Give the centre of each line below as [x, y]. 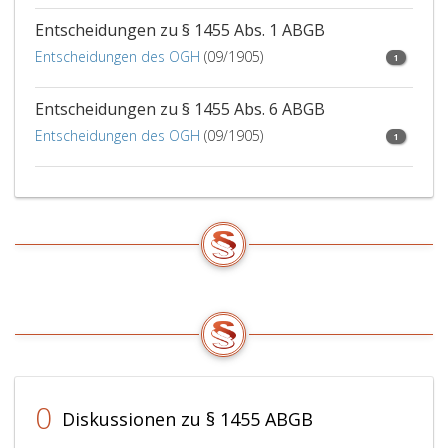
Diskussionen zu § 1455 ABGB [185, 419]
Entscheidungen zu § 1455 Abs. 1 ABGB [180, 30]
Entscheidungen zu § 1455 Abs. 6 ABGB [180, 109]
